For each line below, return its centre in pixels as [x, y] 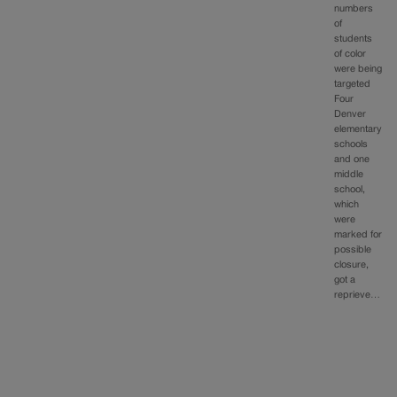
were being [358, 70]
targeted [353, 85]
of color [350, 54]
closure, [352, 265]
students [354, 39]
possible [353, 250]
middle [349, 175]
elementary [358, 130]
